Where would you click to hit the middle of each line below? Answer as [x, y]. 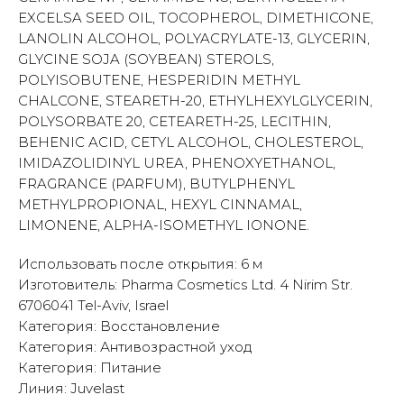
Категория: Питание [90, 367]
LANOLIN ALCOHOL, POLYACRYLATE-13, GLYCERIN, [194, 38]
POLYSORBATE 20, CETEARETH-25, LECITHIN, [174, 121]
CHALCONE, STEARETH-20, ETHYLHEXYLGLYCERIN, [195, 100]
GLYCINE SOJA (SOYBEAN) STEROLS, [146, 59]
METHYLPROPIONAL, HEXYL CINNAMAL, [160, 204]
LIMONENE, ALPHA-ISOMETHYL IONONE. [164, 225]
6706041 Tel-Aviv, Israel [93, 305]
